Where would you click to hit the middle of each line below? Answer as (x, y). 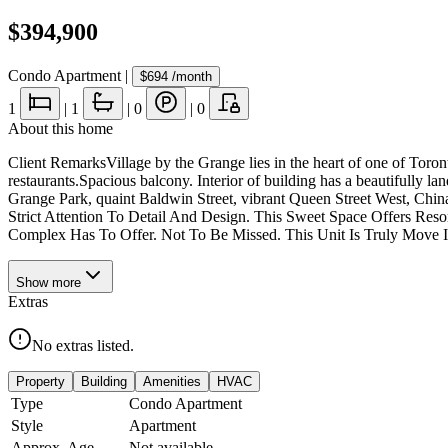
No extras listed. (83, 345)
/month (190, 76)
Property (40, 381)
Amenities (172, 381)
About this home (60, 128)
